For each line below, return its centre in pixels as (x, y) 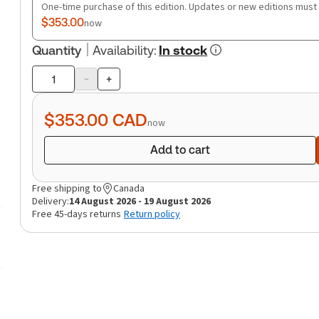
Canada (129, 188)
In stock (183, 50)
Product (52, 87)
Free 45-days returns (77, 214)
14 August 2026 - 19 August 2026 (140, 201)
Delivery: (51, 201)
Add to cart (180, 150)
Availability (123, 50)
